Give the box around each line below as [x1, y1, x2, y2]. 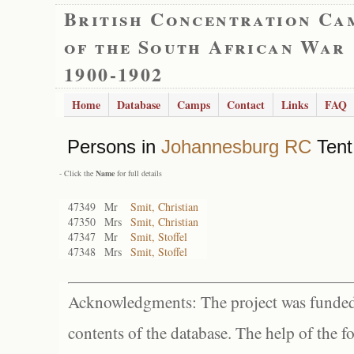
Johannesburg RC [161, 136, 311, 157]
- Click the [59, 168, 96, 179]
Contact [227, 96, 265, 113]
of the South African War [64, 32, 346, 60]
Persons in [67, 136, 161, 157]
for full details [115, 168, 162, 179]
